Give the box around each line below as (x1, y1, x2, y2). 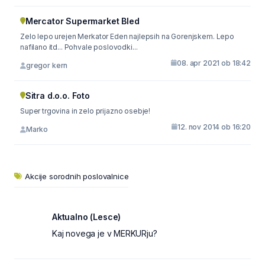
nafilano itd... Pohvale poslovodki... (49, 42, 138, 51)
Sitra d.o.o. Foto (25, 90, 90, 101)
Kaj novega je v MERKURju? (52, 228, 157, 238)
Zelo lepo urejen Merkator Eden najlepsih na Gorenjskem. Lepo (20, 31, 111, 41)
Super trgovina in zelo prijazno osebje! (20, 106, 151, 115)
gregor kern (25, 61, 68, 70)
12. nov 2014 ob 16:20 (177, 122, 251, 131)
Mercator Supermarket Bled (25, 15, 140, 26)
